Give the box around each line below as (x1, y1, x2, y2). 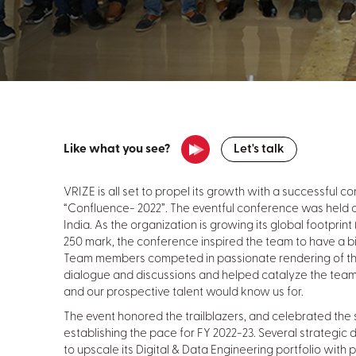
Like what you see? (64, 142, 170, 156)
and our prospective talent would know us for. (64, 287, 304, 299)
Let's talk (234, 143, 284, 156)
